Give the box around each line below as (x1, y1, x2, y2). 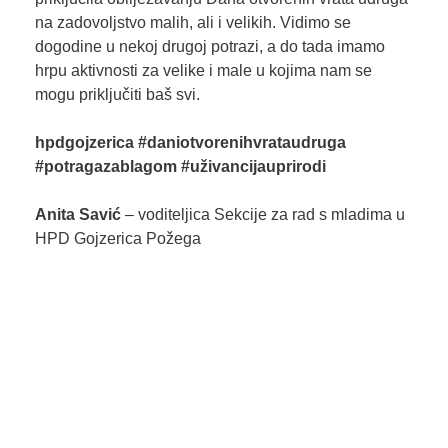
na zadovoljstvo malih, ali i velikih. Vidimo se (34, 14, 351, 32)
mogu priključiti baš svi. (34, 86, 200, 104)
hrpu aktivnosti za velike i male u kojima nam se (34, 62, 372, 80)
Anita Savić (34, 206, 121, 224)
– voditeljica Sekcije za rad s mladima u (120, 206, 405, 224)
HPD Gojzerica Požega (34, 230, 201, 248)
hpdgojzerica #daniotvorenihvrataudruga (34, 134, 346, 152)
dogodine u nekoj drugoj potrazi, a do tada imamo (34, 38, 385, 56)
